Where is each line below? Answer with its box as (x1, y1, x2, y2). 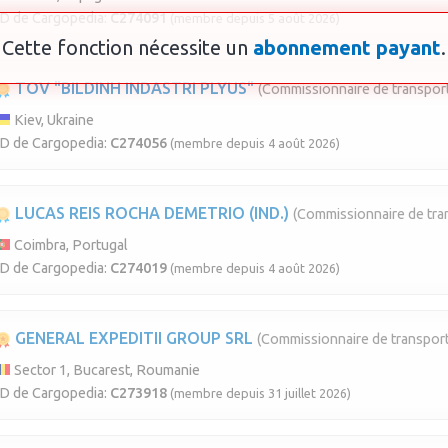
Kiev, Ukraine (11, 111, 94, 128)
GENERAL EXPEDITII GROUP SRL (11, 328, 253, 347)
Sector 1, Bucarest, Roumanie (11, 361, 200, 378)
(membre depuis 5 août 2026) (170, 10, 340, 25)
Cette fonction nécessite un (2, 35, 253, 59)
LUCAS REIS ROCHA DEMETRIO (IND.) (11, 203, 289, 222)
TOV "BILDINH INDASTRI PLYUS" (11, 78, 254, 97)
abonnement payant (253, 35, 441, 59)
